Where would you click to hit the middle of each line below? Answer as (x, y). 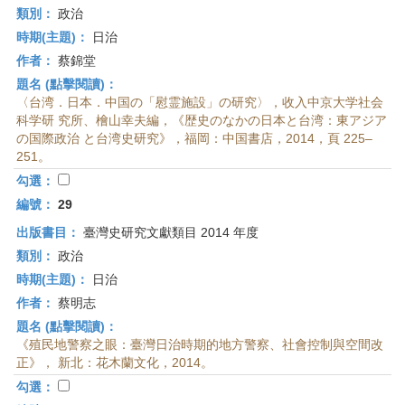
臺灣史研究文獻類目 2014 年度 (169, 232)
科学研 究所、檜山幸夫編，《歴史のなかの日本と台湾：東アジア (202, 120)
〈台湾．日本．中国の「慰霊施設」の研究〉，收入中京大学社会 (200, 102)
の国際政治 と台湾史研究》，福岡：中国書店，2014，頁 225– (194, 138)
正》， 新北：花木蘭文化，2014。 (115, 363)
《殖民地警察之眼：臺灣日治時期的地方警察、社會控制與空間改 (200, 344)
